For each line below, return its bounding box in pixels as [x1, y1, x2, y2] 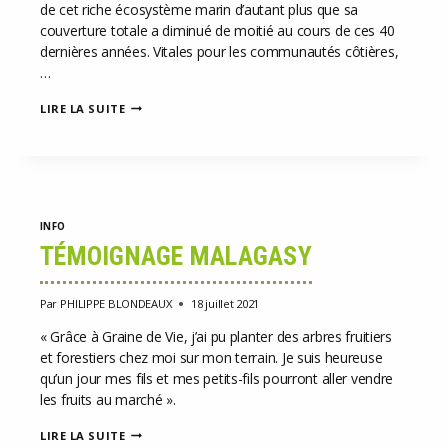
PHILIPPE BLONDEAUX [60, 295, 172, 311]
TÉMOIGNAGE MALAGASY [40, 241, 312, 272]
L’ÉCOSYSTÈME [124, 95, 215, 111]
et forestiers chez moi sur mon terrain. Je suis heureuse [40, 347, 383, 367]
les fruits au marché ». [40, 389, 176, 409]
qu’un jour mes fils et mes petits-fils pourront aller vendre [40, 368, 394, 388]
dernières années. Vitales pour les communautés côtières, [40, 41, 399, 61]
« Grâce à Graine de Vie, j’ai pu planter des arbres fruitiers [40, 326, 392, 346]
